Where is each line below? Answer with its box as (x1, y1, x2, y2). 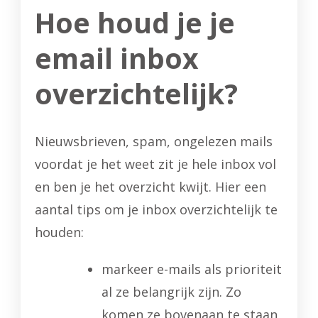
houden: (35, 223, 84, 241)
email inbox (35, 38, 199, 77)
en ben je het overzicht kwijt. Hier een (35, 177, 266, 195)
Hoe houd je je (35, 3, 235, 41)
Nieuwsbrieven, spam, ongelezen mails (35, 132, 273, 150)
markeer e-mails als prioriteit (102, 260, 282, 278)
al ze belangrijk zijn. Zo (102, 283, 241, 300)
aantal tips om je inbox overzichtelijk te (35, 200, 278, 218)
